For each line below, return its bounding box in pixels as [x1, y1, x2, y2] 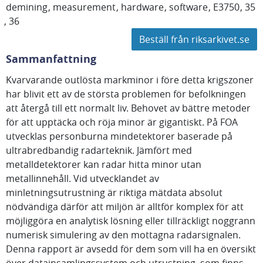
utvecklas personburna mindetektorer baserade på [6, 130, 232, 143]
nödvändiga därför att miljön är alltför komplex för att [6, 200, 244, 213]
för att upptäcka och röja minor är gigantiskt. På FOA [6, 116, 238, 129]
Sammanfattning [6, 52, 96, 66]
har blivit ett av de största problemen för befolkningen [6, 87, 246, 100]
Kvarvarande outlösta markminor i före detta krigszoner [6, 73, 254, 86]
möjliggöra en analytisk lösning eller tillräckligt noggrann [6, 214, 255, 227]
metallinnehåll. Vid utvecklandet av [6, 172, 159, 185]
